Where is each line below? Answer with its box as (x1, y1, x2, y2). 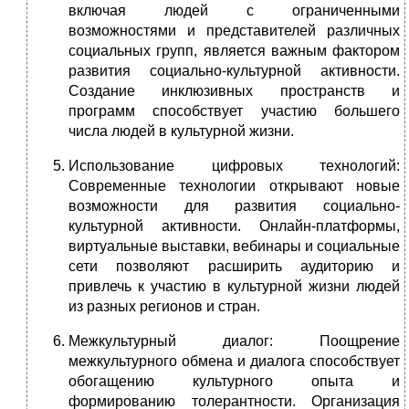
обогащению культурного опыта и (68, 373, 400, 390)
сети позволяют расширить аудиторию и (68, 258, 400, 275)
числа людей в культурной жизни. (68, 123, 294, 140)
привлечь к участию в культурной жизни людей (68, 278, 400, 295)
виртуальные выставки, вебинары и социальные (68, 238, 400, 255)
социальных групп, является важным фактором (68, 43, 400, 59)
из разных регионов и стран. (68, 299, 260, 315)
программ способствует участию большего (68, 103, 400, 120)
